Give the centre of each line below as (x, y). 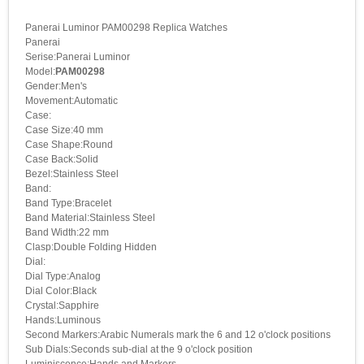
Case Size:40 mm (64, 130)
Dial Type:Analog (63, 276)
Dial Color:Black (61, 290)
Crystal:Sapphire (62, 305)
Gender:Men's (56, 86)
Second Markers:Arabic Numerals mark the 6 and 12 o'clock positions (178, 334)
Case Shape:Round (69, 144)
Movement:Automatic (71, 100)
